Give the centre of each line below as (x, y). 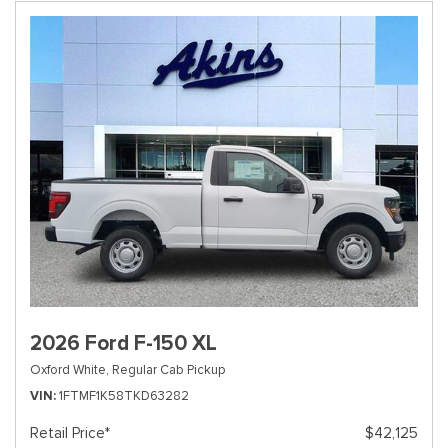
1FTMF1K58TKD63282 (124, 395)
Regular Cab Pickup (168, 369)
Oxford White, (69, 369)
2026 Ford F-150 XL (123, 343)
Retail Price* (70, 433)
